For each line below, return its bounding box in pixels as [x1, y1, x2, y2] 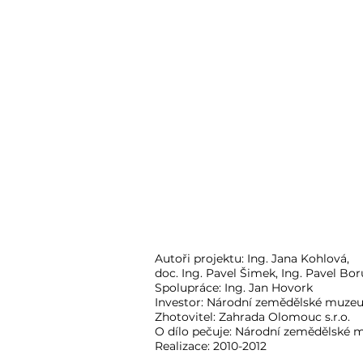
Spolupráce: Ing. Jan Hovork [155, 280, 313, 295]
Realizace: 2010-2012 [155, 339, 267, 353]
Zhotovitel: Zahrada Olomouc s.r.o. [155, 310, 350, 324]
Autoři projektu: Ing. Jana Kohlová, [155, 251, 349, 266]
